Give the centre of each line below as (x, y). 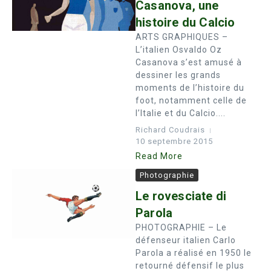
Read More (159, 156)
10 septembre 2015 (174, 141)
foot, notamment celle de (191, 100)
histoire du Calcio (185, 22)
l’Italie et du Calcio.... (181, 113)
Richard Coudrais (170, 130)
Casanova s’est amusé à (189, 62)
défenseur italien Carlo (186, 240)
